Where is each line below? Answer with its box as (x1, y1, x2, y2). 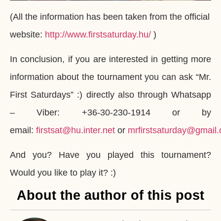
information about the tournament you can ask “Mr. (10, 72, 211, 82)
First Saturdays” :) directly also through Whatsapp (10, 89, 211, 100)
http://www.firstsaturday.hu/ (45, 29, 151, 39)
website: (10, 29, 45, 39)
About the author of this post (17, 187, 204, 203)
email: (10, 125, 36, 135)
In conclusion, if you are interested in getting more (10, 54, 211, 64)
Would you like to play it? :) (10, 168, 116, 178)
